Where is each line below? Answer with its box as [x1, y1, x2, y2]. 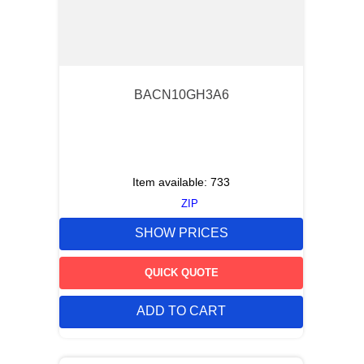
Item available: [132, 175, 210, 188]
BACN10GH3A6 [133, 88, 229, 102]
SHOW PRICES [134, 226, 228, 240]
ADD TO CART [136, 304, 226, 318]
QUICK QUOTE [144, 266, 219, 279]
